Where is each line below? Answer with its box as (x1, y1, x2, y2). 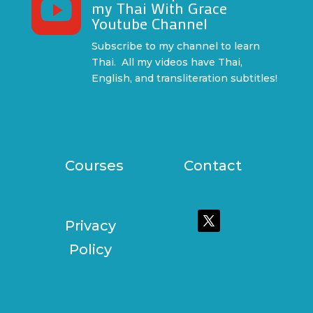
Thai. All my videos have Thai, (91, 55, 242, 68)
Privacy (64, 217, 116, 234)
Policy (68, 240, 112, 258)
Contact (184, 156, 242, 174)
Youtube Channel (91, 13, 208, 34)
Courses (65, 156, 124, 174)
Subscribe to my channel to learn (91, 39, 260, 52)
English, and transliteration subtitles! (91, 71, 277, 85)
